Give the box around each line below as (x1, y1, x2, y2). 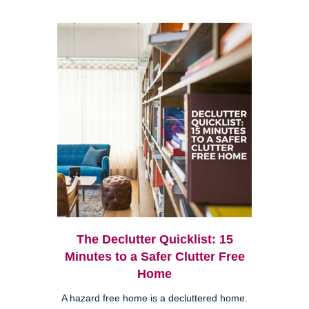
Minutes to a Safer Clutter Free (64, 250, 245, 264)
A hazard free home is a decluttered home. (61, 293, 248, 304)
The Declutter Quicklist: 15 (76, 232, 233, 247)
